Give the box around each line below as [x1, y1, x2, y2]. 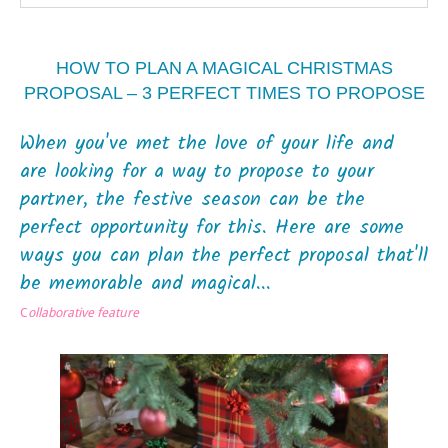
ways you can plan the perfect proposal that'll [20, 240, 428, 273]
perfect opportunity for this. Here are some [20, 212, 404, 245]
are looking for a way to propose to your [20, 156, 374, 189]
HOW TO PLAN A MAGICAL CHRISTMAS [55, 58, 393, 79]
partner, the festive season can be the [20, 184, 365, 217]
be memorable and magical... [20, 268, 271, 301]
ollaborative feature [28, 304, 139, 320]
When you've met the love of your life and [20, 128, 394, 161]
